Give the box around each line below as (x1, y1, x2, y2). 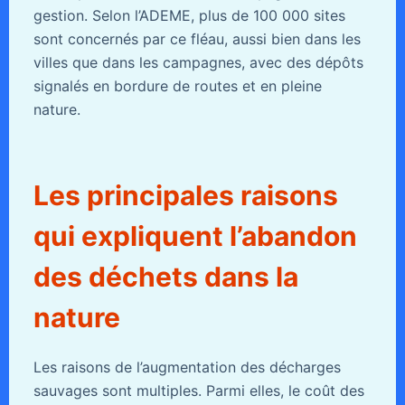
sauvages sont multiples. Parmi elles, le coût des (33, 381, 364, 400)
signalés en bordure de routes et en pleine (33, 77, 322, 96)
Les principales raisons (33, 179, 338, 212)
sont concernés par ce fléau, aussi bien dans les (33, 30, 361, 49)
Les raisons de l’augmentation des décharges (33, 358, 341, 377)
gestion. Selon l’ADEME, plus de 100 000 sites (33, 6, 345, 25)
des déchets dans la (33, 260, 298, 294)
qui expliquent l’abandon (33, 220, 357, 253)
